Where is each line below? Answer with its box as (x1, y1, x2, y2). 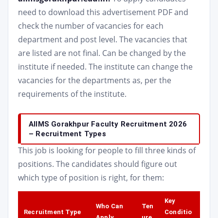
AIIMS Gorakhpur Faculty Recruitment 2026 (29, 120, 187, 128)
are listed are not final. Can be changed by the (18, 48, 186, 58)
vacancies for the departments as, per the (18, 75, 171, 86)
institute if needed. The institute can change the (18, 61, 193, 72)
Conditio (164, 208, 192, 216)
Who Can (96, 202, 124, 210)
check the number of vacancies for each (18, 20, 163, 31)
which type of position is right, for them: (18, 172, 164, 183)
